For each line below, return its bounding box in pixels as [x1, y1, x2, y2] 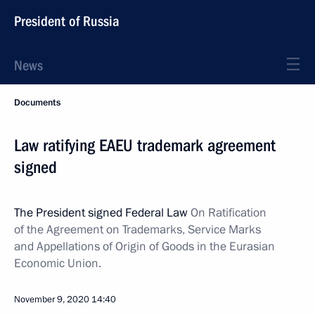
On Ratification [191, 205, 266, 221]
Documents [14, 96, 60, 109]
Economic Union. [14, 255, 101, 271]
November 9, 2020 [14, 293, 89, 306]
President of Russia [14, 13, 120, 30]
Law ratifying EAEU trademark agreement [14, 136, 276, 155]
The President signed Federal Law [14, 205, 191, 221]
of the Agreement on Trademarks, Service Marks [14, 221, 261, 238]
